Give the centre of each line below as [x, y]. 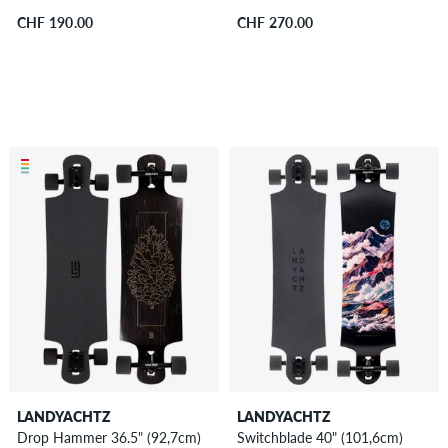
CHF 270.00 [275, 23]
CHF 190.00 [55, 23]
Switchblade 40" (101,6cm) [319, 437]
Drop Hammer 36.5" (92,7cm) [108, 437]
